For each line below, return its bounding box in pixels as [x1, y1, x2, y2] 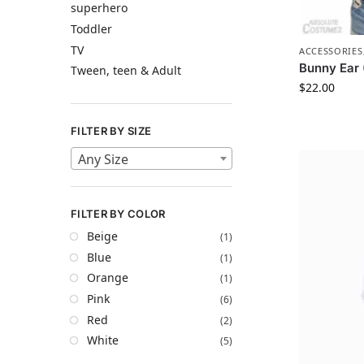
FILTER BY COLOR [71, 206, 166, 220]
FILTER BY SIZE [71, 123, 152, 137]
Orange [87, 270, 128, 286]
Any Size [78, 149, 128, 168]
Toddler [71, 20, 112, 37]
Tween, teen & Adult [71, 63, 181, 79]
